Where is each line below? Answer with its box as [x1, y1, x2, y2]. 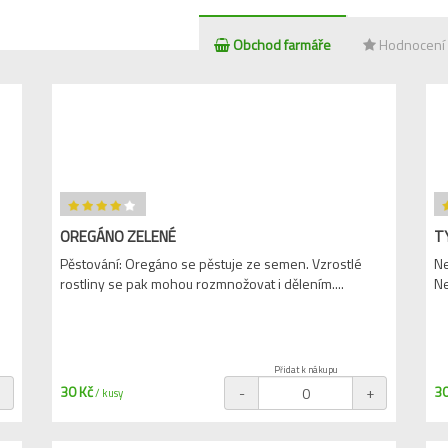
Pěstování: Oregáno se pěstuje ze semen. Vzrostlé [60, 253, 363, 274]
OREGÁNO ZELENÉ [60, 225, 177, 248]
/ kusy [93, 385, 124, 401]
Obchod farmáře [230, 34, 331, 55]
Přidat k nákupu [273, 363, 338, 376]
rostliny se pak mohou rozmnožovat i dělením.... [60, 273, 345, 294]
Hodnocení [376, 34, 445, 55]
